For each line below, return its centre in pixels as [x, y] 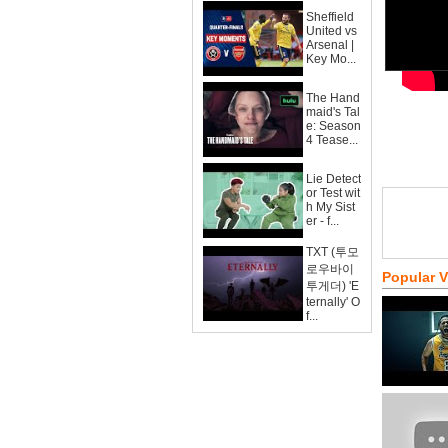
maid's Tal [333, 112]
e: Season [333, 126]
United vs [331, 31]
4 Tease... [332, 140]
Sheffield [330, 17]
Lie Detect [333, 179]
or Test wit [333, 193]
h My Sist [330, 207]
